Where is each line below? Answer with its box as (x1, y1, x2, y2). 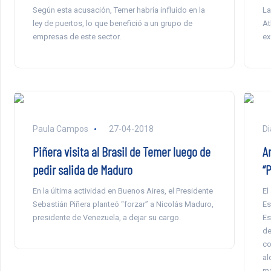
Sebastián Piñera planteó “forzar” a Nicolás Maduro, (32, 200, 214, 209)
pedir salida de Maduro (32, 162, 132, 177)
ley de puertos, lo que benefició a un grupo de (32, 19, 192, 28)
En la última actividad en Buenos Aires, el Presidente (32, 186, 213, 195)
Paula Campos (32, 124, 88, 134)
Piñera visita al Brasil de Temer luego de (32, 143, 211, 159)
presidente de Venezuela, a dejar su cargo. (32, 213, 181, 222)
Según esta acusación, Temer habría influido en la (32, 5, 205, 15)
